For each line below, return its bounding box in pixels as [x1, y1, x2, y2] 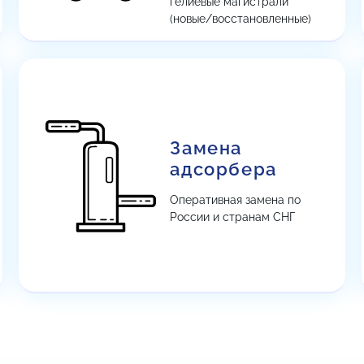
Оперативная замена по [170, 193, 301, 206]
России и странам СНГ [170, 210, 296, 223]
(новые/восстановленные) [170, 12, 312, 25]
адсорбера [170, 158, 277, 180]
